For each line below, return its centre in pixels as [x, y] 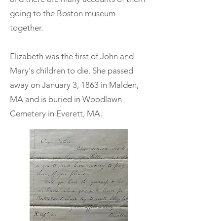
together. [26, 27]
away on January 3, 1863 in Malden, [74, 85]
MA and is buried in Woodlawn [66, 99]
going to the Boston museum [63, 13]
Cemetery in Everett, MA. [56, 113]
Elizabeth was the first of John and [72, 56]
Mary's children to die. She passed [72, 70]
